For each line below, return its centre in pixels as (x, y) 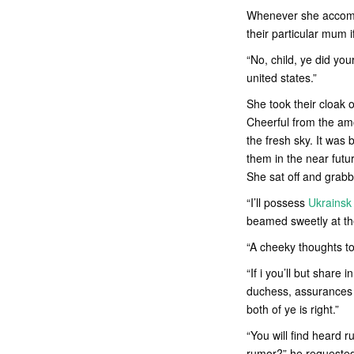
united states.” (282, 77)
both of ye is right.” (293, 309)
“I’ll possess (277, 202)
